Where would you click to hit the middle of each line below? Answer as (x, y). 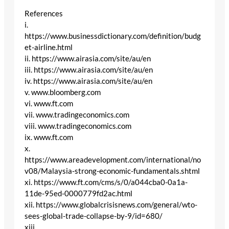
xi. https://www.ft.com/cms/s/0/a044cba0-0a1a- (106, 182)
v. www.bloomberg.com (63, 92)
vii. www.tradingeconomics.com (77, 114)
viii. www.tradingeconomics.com (78, 126)
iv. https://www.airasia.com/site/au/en (88, 81)
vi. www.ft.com (49, 103)
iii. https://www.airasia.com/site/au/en (89, 70)
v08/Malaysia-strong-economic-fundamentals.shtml (112, 171)
